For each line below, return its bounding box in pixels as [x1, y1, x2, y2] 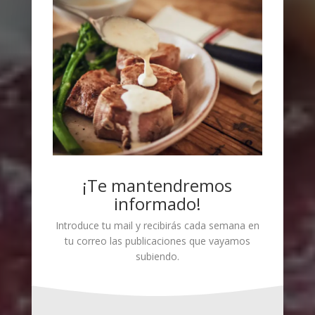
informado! [113, 192, 201, 216]
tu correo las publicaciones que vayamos [64, 234, 250, 248]
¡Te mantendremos [82, 174, 233, 198]
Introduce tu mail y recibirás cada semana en [55, 219, 259, 233]
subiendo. [135, 250, 179, 264]
